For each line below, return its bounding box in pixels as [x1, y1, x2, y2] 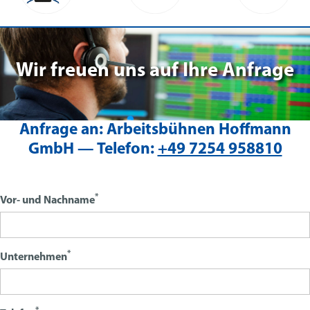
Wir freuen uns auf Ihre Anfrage [16, 61, 294, 82]
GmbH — [28, 141, 97, 158]
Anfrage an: [19, 122, 103, 139]
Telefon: [96, 141, 154, 158]
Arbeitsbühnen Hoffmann [102, 122, 291, 139]
